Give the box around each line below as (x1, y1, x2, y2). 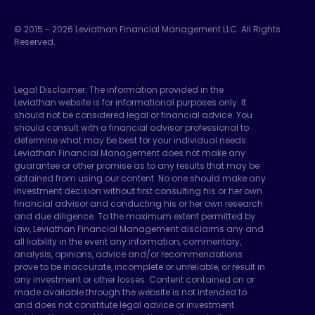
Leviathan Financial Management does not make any (14, 147, 245, 160)
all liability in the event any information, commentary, (14, 236, 241, 248)
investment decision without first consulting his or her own (14, 185, 262, 198)
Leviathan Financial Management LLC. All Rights (73, 23, 281, 36)
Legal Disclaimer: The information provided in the (14, 84, 224, 96)
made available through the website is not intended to (14, 286, 247, 299)
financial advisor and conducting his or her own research (14, 198, 263, 210)
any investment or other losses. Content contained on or (14, 274, 255, 286)
